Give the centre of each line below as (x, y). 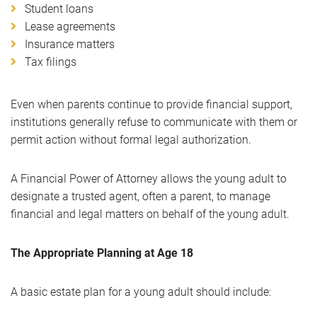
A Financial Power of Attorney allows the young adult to (149, 179)
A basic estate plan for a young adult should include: (141, 292)
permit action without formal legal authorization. (131, 140)
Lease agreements (70, 27)
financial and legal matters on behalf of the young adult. (150, 214)
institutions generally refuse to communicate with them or (154, 122)
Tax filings (51, 62)
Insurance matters (70, 44)
